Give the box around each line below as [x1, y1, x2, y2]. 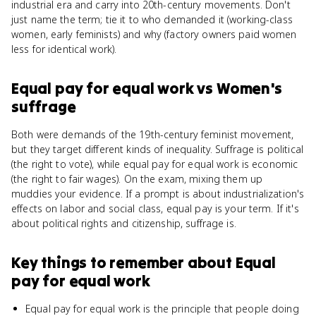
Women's [216, 78, 282, 98]
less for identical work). [11, 42, 117, 56]
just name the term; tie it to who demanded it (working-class [11, 13, 293, 26]
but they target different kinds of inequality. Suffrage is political [11, 142, 303, 156]
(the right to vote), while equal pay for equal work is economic [11, 157, 298, 171]
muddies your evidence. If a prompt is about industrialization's [11, 187, 305, 200]
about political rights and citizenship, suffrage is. [11, 217, 236, 230]
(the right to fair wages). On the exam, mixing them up [11, 172, 263, 186]
